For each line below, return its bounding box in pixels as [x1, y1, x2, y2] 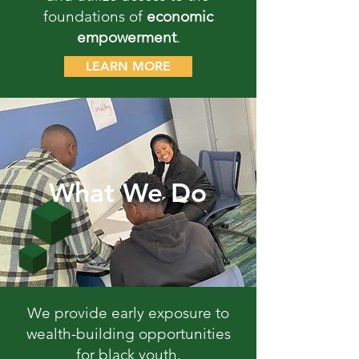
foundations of [43, 7, 147, 26]
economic [147, 7, 213, 26]
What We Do [49, 176, 207, 208]
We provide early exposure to [27, 304, 229, 322]
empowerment [76, 28, 176, 46]
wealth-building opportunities [26, 325, 231, 343]
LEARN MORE [86, 58, 171, 74]
